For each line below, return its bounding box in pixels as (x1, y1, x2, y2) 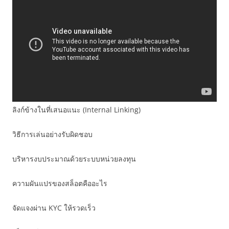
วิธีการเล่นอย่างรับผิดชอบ (12, 129, 93, 139)
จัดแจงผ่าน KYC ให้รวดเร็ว (12, 203, 96, 213)
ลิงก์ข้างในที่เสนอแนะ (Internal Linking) (12, 105, 141, 114)
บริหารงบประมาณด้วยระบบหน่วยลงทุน (12, 154, 136, 164)
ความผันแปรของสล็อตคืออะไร (12, 178, 107, 188)
